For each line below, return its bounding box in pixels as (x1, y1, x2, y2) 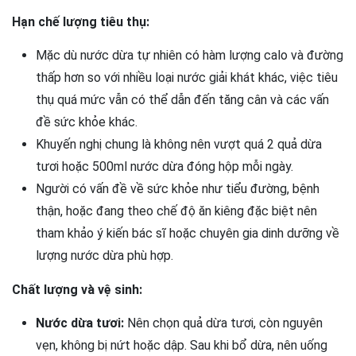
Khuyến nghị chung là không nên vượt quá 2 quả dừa (36, 137, 322, 152)
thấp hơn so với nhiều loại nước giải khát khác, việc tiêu (36, 70, 338, 85)
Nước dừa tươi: (36, 315, 124, 331)
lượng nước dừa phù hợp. (36, 248, 173, 263)
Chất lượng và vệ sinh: (12, 282, 142, 297)
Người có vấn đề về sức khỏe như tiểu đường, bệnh (36, 181, 319, 196)
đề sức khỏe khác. (36, 114, 137, 130)
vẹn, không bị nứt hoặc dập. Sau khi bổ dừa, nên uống (36, 338, 327, 353)
